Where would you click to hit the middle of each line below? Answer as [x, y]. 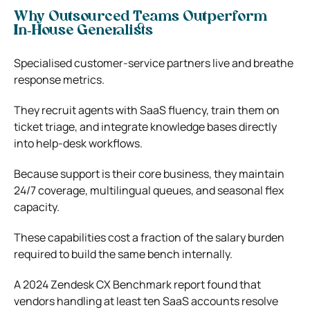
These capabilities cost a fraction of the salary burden [149, 237]
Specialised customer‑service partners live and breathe [154, 63]
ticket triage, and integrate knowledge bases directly [145, 126]
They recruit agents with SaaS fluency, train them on [147, 110]
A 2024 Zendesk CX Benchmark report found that [137, 284]
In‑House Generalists [83, 31]
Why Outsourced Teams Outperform [140, 17]
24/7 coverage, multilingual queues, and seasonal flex [149, 190]
